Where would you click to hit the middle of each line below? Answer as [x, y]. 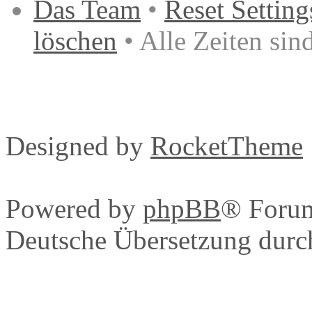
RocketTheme [227, 146]
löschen [75, 40]
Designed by [78, 146]
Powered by [74, 208]
